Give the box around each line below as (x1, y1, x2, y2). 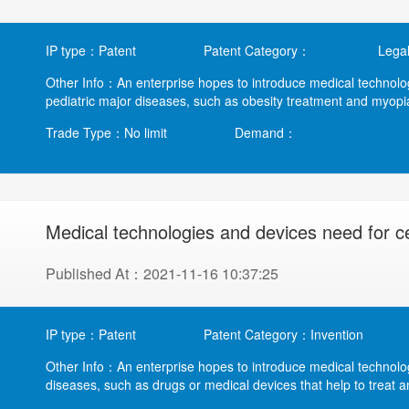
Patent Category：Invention (204, 325, 363, 343)
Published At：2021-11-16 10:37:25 (46, 263, 278, 284)
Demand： (235, 123, 297, 142)
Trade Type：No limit (46, 123, 167, 142)
